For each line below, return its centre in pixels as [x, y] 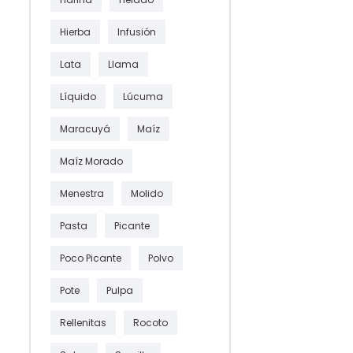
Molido [147, 193]
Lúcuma [143, 96]
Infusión [137, 32]
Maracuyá [85, 128]
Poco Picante [91, 258]
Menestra [82, 193]
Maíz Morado [91, 161]
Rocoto [150, 322]
